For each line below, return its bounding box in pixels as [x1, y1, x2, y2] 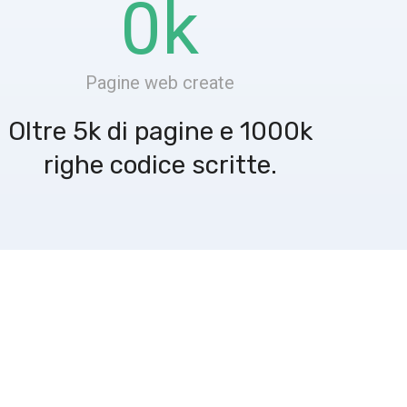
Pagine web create [85, 72, 234, 94]
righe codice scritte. [43, 150, 277, 181]
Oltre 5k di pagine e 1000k [7, 116, 313, 147]
